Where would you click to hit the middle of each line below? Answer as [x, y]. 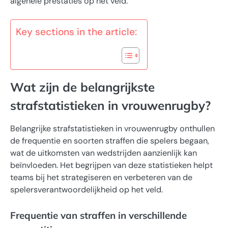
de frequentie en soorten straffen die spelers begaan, [110, 141]
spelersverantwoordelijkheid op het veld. [87, 190]
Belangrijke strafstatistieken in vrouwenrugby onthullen [112, 129]
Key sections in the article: [76, 32]
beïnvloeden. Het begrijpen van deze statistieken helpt [111, 165]
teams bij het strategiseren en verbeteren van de [101, 178]
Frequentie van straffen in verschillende [98, 216]
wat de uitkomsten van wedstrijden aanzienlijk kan [104, 153]
